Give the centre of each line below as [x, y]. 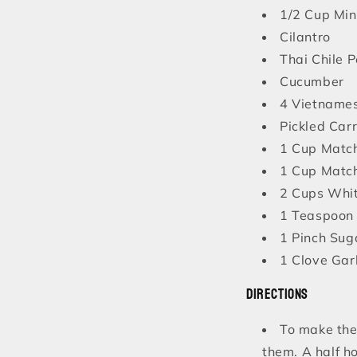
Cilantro [305, 37]
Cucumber [312, 82]
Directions [277, 295]
